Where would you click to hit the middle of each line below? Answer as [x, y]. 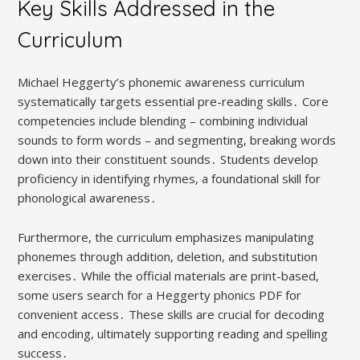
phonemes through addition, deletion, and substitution [168, 257]
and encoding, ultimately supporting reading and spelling [173, 334]
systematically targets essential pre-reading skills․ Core [174, 102]
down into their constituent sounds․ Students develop [168, 160]
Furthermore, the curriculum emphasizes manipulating [166, 237]
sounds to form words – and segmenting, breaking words [177, 140]
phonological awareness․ [88, 198]
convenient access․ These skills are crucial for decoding [172, 315]
